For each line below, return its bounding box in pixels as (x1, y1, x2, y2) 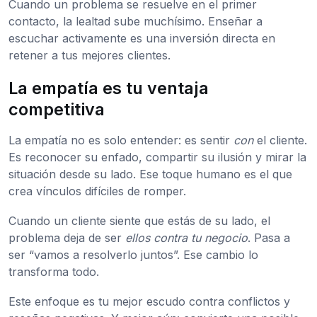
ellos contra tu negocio (125, 231, 248, 246)
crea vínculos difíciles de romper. (8, 184, 186, 199)
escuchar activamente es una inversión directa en (8, 31, 275, 46)
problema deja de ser (8, 231, 125, 246)
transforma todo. (8, 265, 99, 279)
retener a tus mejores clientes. (8, 48, 171, 63)
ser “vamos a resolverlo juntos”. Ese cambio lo (8, 248, 258, 263)
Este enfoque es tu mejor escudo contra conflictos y (8, 294, 290, 309)
